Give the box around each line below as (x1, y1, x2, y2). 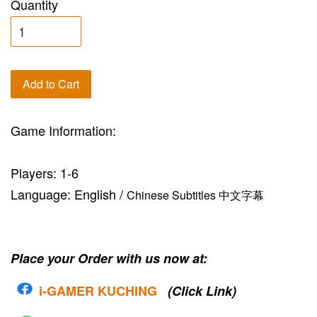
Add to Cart (23, 76, 79, 93)
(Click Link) (168, 282, 236, 301)
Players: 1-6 (11, 163, 79, 183)
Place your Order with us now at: (11, 249, 207, 268)
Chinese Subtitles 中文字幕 (127, 187, 264, 204)
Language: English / (11, 185, 127, 204)
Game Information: (11, 121, 116, 140)
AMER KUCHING (57, 282, 157, 301)
